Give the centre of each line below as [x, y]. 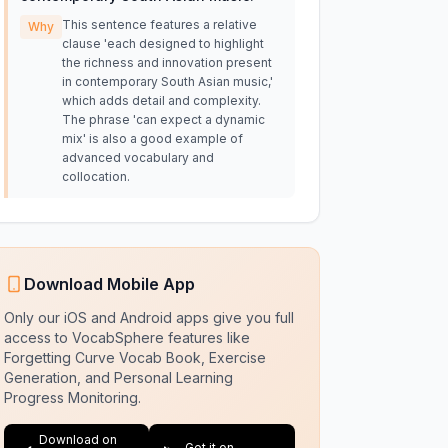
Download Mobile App [109, 284]
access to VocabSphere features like [126, 337]
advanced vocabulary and [137, 157]
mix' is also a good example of [152, 138]
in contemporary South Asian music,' [167, 81]
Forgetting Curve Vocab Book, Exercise [134, 357]
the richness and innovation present [166, 62]
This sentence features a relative [159, 24]
